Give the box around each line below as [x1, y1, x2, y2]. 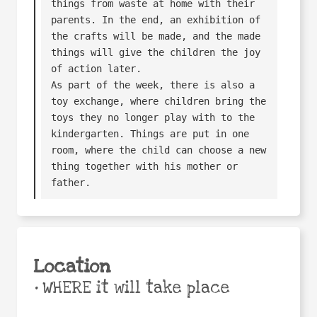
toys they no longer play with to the [51, 111, 255, 123]
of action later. [51, 62, 142, 74]
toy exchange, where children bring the [51, 95, 267, 107]
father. [51, 176, 91, 188]
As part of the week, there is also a [51, 79, 255, 91]
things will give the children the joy [51, 46, 261, 58]
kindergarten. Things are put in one [51, 127, 250, 139]
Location [34, 255, 110, 279]
